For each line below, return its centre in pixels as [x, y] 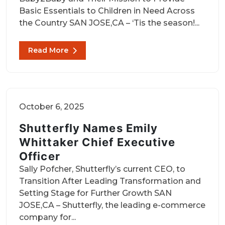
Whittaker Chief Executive [97, 142]
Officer [40, 156]
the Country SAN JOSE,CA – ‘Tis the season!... [109, 23]
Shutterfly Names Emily [89, 128]
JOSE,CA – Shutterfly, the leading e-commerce [112, 205]
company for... [47, 217]
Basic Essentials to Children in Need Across [107, 11]
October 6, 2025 [51, 107]
